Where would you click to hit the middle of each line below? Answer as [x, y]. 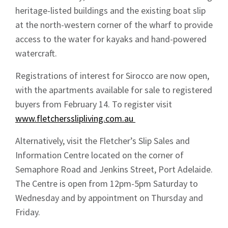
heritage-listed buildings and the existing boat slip [110, 10]
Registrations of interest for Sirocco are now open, [112, 75]
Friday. [28, 212]
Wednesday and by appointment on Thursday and [109, 197]
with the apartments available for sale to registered [114, 90]
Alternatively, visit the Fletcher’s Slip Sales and [103, 140]
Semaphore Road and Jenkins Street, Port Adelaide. [114, 169]
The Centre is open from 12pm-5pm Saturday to [107, 183]
